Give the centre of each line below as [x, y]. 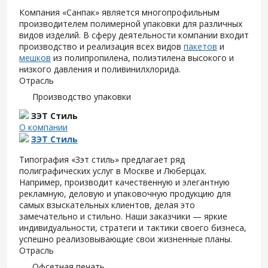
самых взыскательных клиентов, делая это [107, 205]
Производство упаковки [82, 97]
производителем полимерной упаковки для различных [131, 24]
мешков [35, 58]
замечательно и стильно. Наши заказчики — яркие [123, 217]
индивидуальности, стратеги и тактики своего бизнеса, [133, 228]
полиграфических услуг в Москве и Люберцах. [113, 171]
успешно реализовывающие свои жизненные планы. [126, 239]
